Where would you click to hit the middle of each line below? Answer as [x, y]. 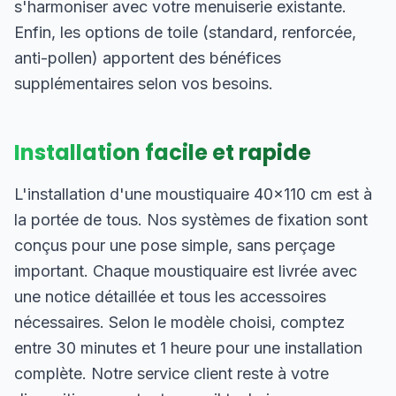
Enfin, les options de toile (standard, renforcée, [185, 32]
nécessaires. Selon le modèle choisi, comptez [179, 322]
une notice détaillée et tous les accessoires [170, 297]
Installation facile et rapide [163, 152]
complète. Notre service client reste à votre [171, 373]
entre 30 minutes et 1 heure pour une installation [188, 348]
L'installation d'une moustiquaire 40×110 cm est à [193, 194]
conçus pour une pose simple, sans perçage [175, 245]
